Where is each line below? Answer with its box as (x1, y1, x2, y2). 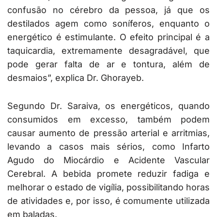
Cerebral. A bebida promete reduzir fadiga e (7, 169, 210, 179)
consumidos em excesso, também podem (7, 114, 210, 125)
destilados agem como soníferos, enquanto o (7, 18, 210, 29)
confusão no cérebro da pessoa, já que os (7, 5, 210, 15)
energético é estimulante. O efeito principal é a (7, 32, 210, 43)
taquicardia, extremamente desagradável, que (7, 46, 210, 56)
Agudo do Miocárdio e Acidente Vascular (7, 155, 210, 166)
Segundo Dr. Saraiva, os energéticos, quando (7, 101, 210, 111)
